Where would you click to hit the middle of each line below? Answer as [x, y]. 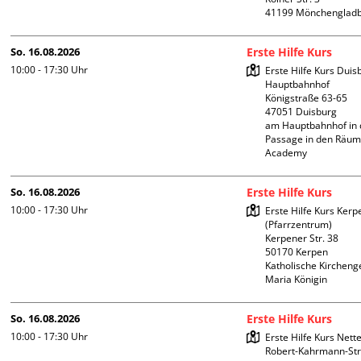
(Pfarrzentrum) [299, 225]
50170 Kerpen [297, 252]
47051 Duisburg [301, 112]
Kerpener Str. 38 [302, 239]
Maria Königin [297, 280]
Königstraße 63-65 [307, 98]
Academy [288, 153]
